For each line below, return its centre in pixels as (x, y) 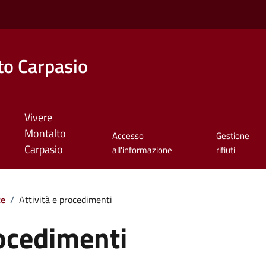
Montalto (45, 134)
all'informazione (142, 150)
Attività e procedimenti (65, 199)
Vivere (38, 118)
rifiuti (225, 150)
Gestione (232, 136)
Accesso (128, 136)
